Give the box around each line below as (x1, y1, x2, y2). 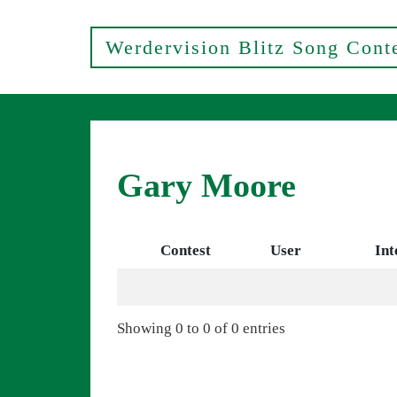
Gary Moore (117, 167, 296, 204)
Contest (160, 242, 211, 259)
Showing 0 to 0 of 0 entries (117, 319, 285, 337)
